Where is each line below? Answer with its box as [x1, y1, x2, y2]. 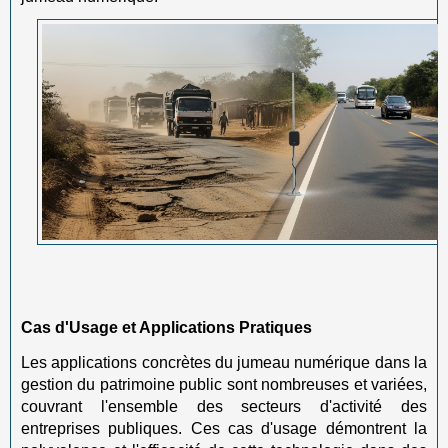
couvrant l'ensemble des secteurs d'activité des [21, 398, 427, 415]
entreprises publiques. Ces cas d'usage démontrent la [21, 420, 427, 437]
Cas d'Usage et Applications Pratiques [21, 318, 312, 336]
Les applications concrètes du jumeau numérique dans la [21, 354, 427, 371]
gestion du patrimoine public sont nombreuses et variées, [21, 376, 427, 393]
